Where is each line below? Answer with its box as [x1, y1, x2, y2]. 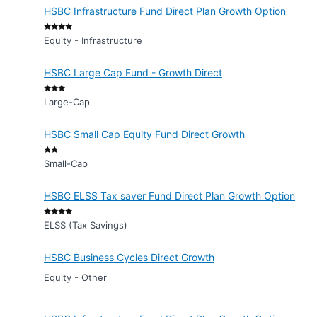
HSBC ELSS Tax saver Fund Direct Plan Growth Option [44, 190, 295, 202]
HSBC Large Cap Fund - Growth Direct [44, 67, 222, 79]
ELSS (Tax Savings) [44, 219, 127, 231]
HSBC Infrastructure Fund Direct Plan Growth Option [44, 5, 286, 17]
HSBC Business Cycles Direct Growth [44, 251, 214, 263]
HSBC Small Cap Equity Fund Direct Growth [44, 128, 245, 140]
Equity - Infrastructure [44, 35, 142, 46]
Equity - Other [44, 272, 107, 283]
